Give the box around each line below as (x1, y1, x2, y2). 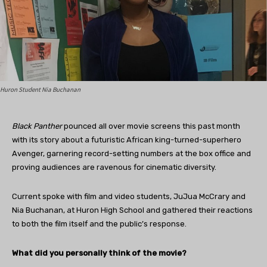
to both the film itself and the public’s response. (12, 219, 187, 229)
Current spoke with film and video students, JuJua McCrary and (12, 192, 246, 201)
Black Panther (12, 122, 62, 131)
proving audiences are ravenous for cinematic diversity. (12, 163, 216, 172)
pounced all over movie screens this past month (62, 122, 240, 131)
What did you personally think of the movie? (12, 249, 187, 258)
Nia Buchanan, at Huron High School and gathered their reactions (12, 206, 253, 215)
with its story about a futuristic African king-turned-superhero (12, 135, 241, 145)
